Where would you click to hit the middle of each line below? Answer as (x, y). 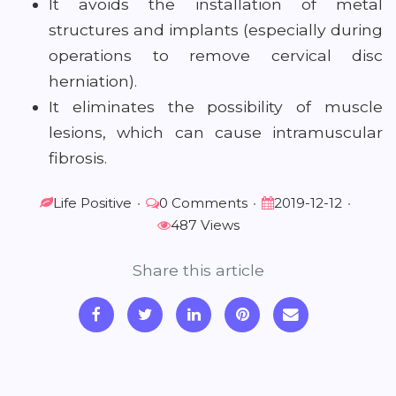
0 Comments (203, 203)
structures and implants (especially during (216, 30)
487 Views (205, 225)
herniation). (93, 81)
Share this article (198, 270)
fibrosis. (80, 158)
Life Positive (92, 203)
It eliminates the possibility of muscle (216, 107)
